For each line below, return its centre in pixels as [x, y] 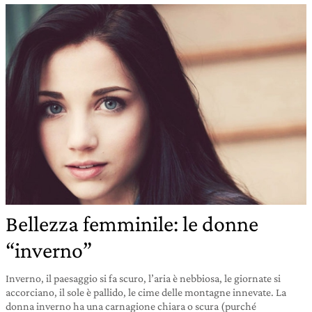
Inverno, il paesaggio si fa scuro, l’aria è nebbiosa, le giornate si [143, 278]
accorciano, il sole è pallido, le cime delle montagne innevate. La [146, 292]
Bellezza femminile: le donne [132, 224]
